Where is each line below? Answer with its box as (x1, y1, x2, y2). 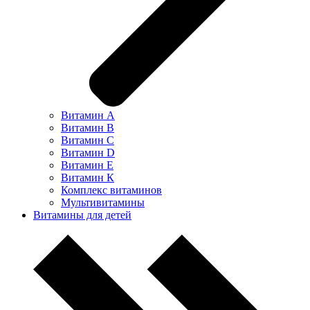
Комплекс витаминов (61, 184, 162, 196)
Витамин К (61, 172, 114, 183)
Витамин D (61, 147, 115, 158)
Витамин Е (61, 159, 113, 171)
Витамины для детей (33, 209, 131, 221)
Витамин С (61, 134, 114, 146)
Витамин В (61, 122, 114, 134)
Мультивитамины (61, 197, 145, 208)
